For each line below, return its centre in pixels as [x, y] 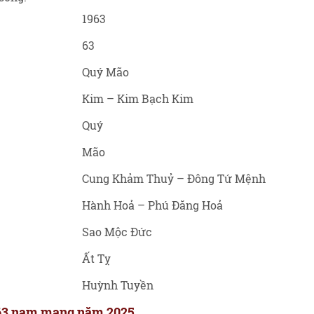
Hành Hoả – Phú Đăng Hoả [152, 205]
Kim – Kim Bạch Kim [138, 98]
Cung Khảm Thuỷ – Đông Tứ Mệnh [174, 178]
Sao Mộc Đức [117, 232]
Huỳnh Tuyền [118, 285]
